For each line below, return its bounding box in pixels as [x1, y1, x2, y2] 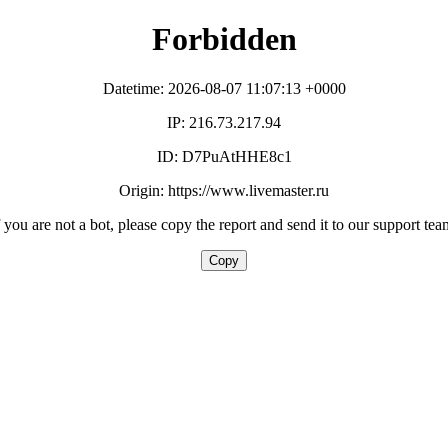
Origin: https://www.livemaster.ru [119, 181, 329, 199]
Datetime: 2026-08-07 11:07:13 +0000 [102, 79, 346, 97]
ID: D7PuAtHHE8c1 [156, 147, 292, 165]
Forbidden [151, 21, 297, 58]
